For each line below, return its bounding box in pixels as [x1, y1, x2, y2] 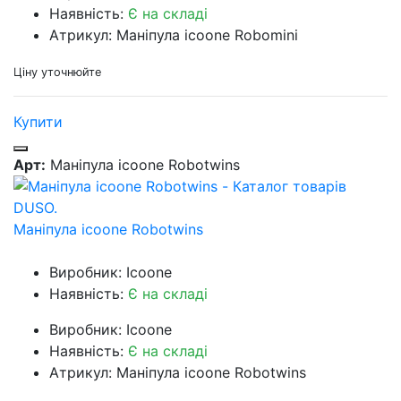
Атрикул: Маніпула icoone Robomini [49, 25, 298, 44]
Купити [13, 112, 63, 131]
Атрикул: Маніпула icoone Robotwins [49, 363, 306, 381]
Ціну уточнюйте [13, 64, 101, 79]
